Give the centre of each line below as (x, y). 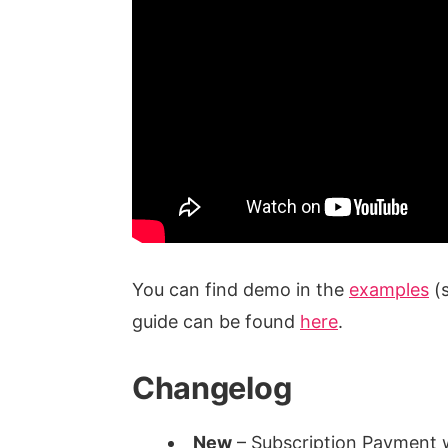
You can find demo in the (240, 290)
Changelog (212, 388)
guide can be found (216, 322)
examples (389, 290)
